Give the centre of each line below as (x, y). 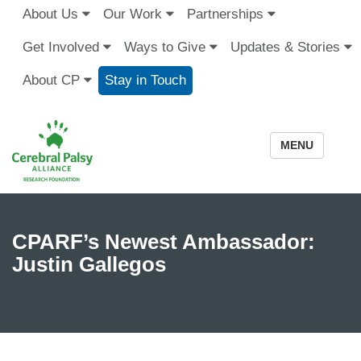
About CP (53, 80)
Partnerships (227, 14)
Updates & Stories (287, 47)
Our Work (135, 14)
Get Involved (63, 47)
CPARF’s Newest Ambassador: (164, 241)
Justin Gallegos (89, 264)
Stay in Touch (145, 80)
